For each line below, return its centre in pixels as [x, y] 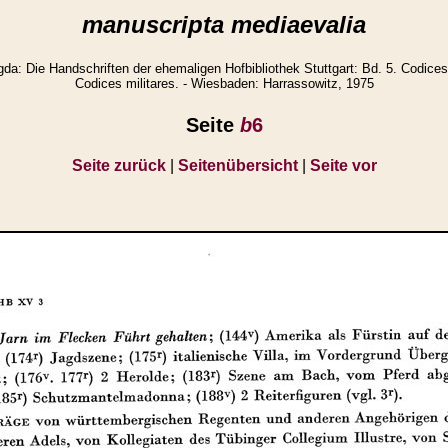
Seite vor [343, 165]
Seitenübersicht [237, 165]
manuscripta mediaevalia [224, 24]
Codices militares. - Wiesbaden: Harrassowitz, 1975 [224, 84]
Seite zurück [118, 165]
